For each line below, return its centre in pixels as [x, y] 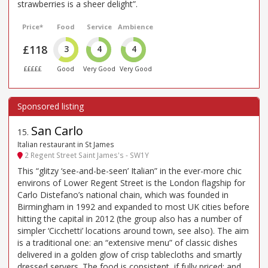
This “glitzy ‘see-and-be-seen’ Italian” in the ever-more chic [130, 171]
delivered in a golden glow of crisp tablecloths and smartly [130, 255]
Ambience [136, 26]
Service [100, 26]
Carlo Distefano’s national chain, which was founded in [123, 195]
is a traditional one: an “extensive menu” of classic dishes [127, 243]
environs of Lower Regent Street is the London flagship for [131, 183]
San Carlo [57, 130]
